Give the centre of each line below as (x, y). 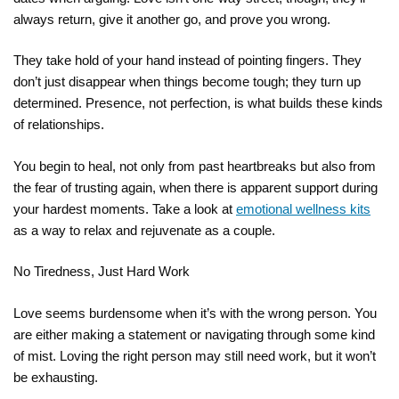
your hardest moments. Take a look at (125, 208)
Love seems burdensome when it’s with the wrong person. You (195, 313)
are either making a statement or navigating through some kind (194, 334)
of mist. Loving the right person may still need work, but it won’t (195, 355)
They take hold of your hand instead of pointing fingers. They (187, 61)
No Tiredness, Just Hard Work (102, 272)
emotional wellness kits (303, 208)
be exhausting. (56, 377)
